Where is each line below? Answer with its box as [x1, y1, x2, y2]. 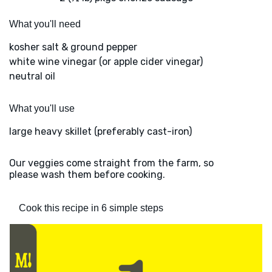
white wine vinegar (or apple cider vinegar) [9, 56, 203, 68]
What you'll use [9, 103, 75, 114]
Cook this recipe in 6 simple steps [19, 203, 163, 214]
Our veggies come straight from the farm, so [9, 157, 214, 169]
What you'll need [9, 19, 81, 30]
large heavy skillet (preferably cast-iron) [9, 126, 192, 138]
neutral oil [9, 70, 55, 83]
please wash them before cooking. [9, 169, 165, 181]
